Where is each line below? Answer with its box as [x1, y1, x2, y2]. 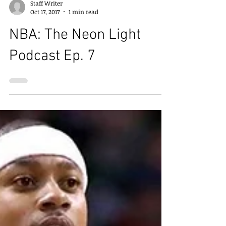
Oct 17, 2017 [30, 78, 60, 86]
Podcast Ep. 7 [9, 118, 95, 136]
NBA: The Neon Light [9, 96, 141, 115]
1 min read [69, 78, 98, 86]
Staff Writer [30, 69, 63, 78]
